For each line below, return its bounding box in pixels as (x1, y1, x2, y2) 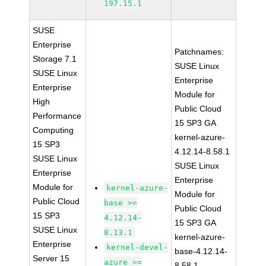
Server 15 (33, 254, 70, 263)
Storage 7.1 (33, 54, 77, 64)
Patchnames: (175, 47, 224, 56)
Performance (33, 111, 82, 121)
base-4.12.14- (175, 246, 228, 256)
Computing (33, 125, 74, 135)
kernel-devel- (106, 243, 169, 252)
